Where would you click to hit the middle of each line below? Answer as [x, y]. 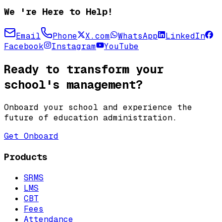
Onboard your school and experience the [98, 108]
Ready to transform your [84, 69]
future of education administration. [91, 118]
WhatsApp [138, 36]
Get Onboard [31, 136]
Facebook [24, 47]
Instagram [74, 47]
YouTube [121, 47]
